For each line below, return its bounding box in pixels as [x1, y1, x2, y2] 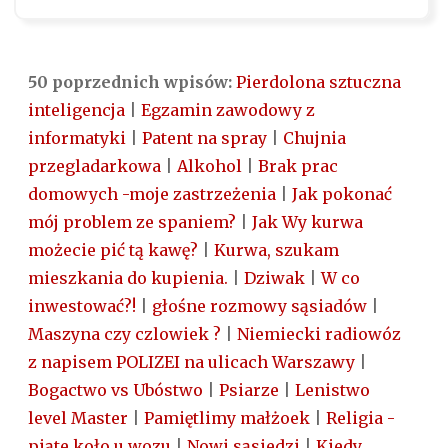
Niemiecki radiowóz [237, 324, 401, 345]
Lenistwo [295, 380, 370, 401]
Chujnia [283, 128, 346, 149]
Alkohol [177, 156, 242, 177]
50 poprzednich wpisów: [28, 72, 236, 93]
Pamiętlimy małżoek [144, 408, 310, 429]
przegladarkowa [28, 156, 161, 177]
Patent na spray [142, 128, 267, 149]
